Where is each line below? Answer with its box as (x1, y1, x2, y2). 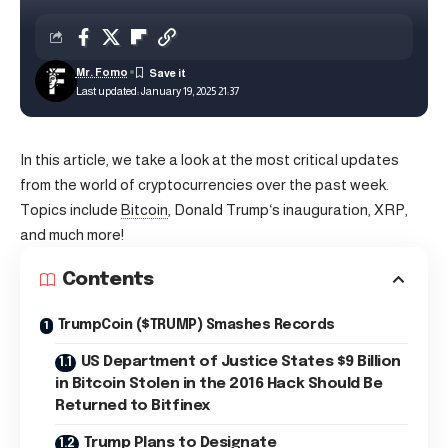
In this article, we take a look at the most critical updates (20, 151, 399, 168)
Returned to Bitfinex (55, 398, 210, 414)
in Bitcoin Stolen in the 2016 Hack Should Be (55, 376, 383, 392)
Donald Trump (174, 201, 269, 218)
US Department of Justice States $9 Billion (80, 354, 401, 370)
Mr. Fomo (75, 66, 128, 78)
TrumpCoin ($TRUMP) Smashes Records (57, 318, 335, 332)
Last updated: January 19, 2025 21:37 (75, 84, 239, 97)
